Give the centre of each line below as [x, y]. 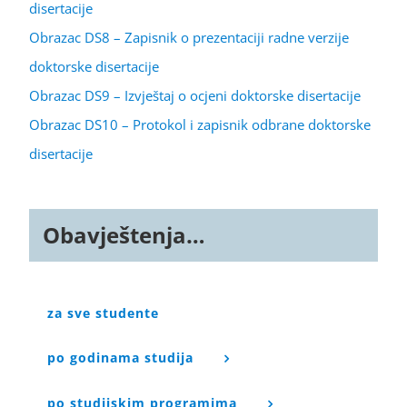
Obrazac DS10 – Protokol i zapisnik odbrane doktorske [200, 124]
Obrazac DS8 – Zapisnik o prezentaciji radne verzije [189, 37]
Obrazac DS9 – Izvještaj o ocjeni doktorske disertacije [195, 95]
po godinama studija [120, 357]
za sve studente [103, 313]
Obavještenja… [124, 234]
